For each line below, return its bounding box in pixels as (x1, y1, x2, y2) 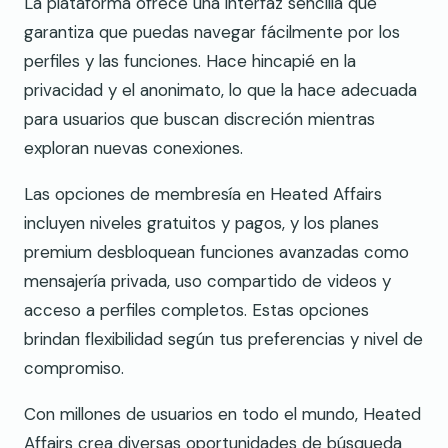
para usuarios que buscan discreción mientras (24, 107, 375, 130)
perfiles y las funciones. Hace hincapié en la (24, 49, 356, 72)
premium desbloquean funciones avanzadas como (24, 240, 409, 263)
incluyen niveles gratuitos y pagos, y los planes (24, 211, 379, 234)
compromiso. (24, 356, 124, 379)
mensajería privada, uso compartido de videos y (24, 269, 391, 292)
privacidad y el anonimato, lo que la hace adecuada (24, 78, 417, 101)
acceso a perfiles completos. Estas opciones (24, 298, 369, 321)
